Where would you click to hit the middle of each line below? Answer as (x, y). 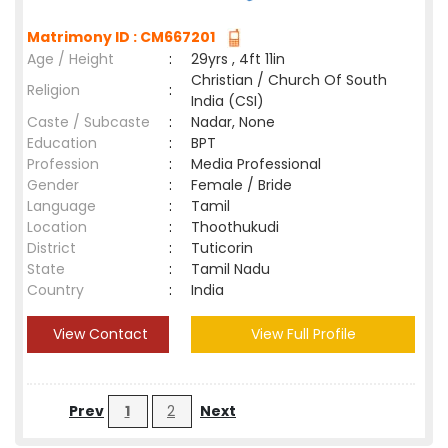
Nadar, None (233, 122)
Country (55, 290)
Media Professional (256, 164)
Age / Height (70, 59)
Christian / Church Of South (289, 80)
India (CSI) (227, 101)
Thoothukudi (239, 227)
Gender (53, 185)
